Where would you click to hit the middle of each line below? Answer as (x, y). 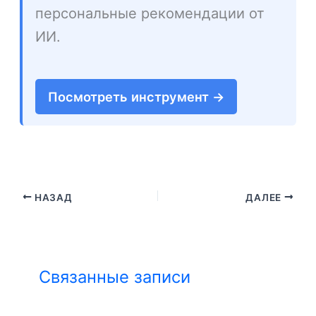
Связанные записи (115, 277)
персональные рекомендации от (150, 14)
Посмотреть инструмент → (136, 96)
